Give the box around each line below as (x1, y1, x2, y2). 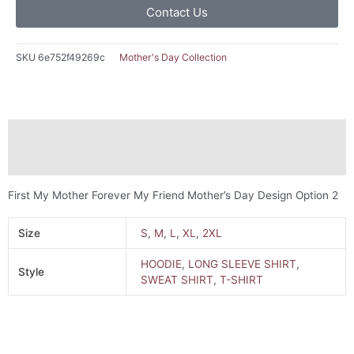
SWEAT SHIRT (141, 273, 214, 286)
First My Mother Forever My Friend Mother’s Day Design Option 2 (8, 189, 338, 202)
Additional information (8, 155, 127, 168)
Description (8, 126, 70, 140)
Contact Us (146, 4, 208, 20)
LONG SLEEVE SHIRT (188, 257, 297, 270)
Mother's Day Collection (119, 51, 227, 63)
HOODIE (141, 257, 183, 270)
